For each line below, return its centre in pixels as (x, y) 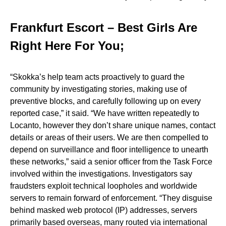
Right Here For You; (67, 46)
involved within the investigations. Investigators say (101, 174)
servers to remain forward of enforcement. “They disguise (111, 198)
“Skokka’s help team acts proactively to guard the (97, 77)
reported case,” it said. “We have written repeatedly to (105, 113)
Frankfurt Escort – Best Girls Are (104, 27)
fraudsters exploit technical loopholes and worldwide (104, 186)
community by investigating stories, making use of (98, 89)
